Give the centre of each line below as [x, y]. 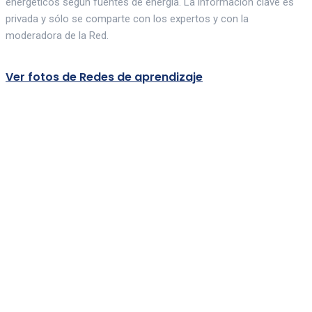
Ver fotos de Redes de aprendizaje [104, 77]
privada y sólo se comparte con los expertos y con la [127, 19]
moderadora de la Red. [57, 36]
